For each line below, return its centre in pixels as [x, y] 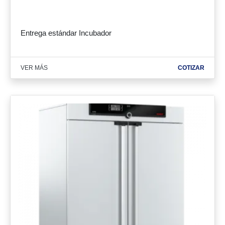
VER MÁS [34, 68]
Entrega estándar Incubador [66, 33]
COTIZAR [191, 68]
